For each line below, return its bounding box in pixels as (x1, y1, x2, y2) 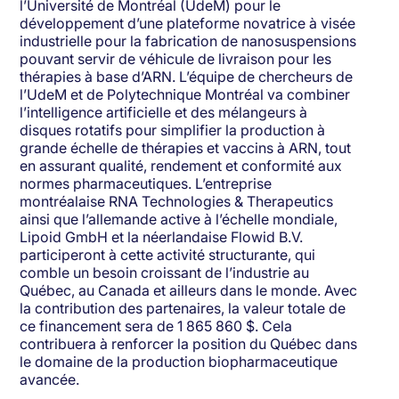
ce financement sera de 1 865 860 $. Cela (20, 317, 293, 336)
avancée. (20, 370, 80, 389)
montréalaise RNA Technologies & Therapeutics (20, 192, 334, 211)
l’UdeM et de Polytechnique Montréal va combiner (20, 85, 351, 104)
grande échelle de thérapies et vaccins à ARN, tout (20, 139, 352, 158)
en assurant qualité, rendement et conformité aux (20, 157, 343, 175)
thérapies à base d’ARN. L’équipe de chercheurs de (20, 68, 354, 86)
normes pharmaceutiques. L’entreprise (20, 175, 273, 193)
